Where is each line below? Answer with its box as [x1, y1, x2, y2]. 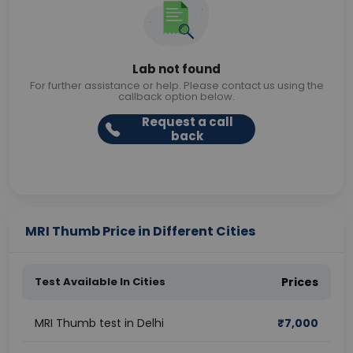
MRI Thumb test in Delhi [35, 315, 164, 331]
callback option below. [118, 89, 235, 104]
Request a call [141, 113, 233, 130]
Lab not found [132, 61, 221, 77]
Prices [281, 274, 318, 290]
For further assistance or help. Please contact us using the [29, 78, 324, 93]
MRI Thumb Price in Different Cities [25, 222, 255, 240]
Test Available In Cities [35, 274, 165, 289]
